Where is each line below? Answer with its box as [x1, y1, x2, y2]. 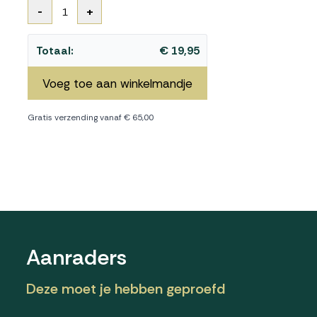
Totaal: [35, 42, 74, 58]
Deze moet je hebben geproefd [26, 279, 226, 298]
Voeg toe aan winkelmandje [42, 75, 193, 91]
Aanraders [26, 243, 127, 271]
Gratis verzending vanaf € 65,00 [28, 112, 154, 123]
